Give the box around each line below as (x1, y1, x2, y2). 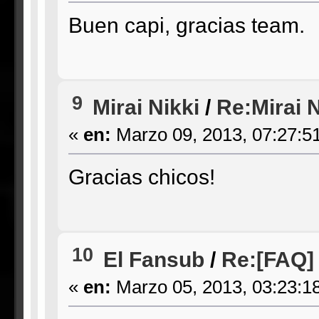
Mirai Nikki (92, 95, 199, 120)
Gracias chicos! (68, 164, 215, 189)
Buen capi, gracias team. (68, 12, 305, 37)
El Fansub (103, 246, 204, 271)
